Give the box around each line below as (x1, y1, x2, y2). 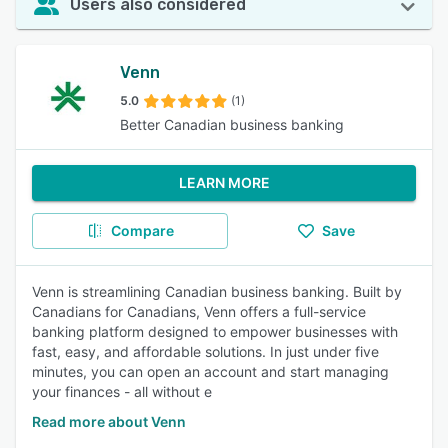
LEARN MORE (178, 174, 270, 191)
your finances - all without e (32, 383, 212, 400)
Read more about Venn (32, 413, 186, 430)
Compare (110, 222, 174, 239)
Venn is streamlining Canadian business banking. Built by (32, 283, 402, 300)
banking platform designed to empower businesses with (32, 323, 398, 340)
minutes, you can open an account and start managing (32, 363, 389, 380)
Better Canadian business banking (120, 116, 344, 133)
